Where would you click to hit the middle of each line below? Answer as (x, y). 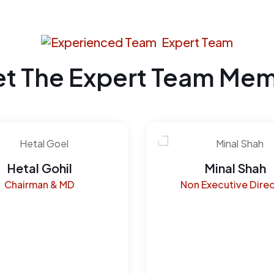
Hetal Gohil (39, 168)
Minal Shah (235, 168)
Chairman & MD (39, 185)
